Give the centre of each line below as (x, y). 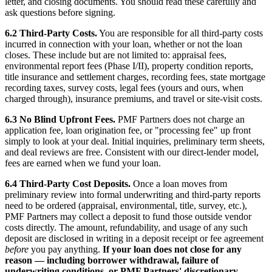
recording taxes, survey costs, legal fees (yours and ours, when (124, 87)
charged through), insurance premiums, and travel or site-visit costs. (134, 98)
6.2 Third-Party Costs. (51, 33)
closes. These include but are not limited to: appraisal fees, (116, 55)
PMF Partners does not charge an (180, 119)
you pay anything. (66, 249)
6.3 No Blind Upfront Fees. (60, 119)
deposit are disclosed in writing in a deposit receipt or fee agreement (134, 238)
